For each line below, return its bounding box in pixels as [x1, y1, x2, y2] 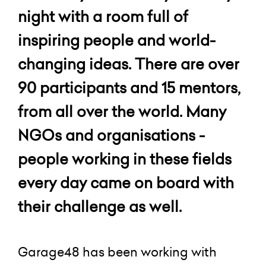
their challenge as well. [18, 196, 185, 217]
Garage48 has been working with [18, 243, 217, 261]
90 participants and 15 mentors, [18, 77, 240, 98]
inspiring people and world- [18, 30, 216, 50]
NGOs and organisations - [18, 125, 205, 145]
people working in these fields [18, 148, 232, 169]
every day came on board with [18, 172, 234, 193]
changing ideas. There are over [18, 53, 239, 74]
